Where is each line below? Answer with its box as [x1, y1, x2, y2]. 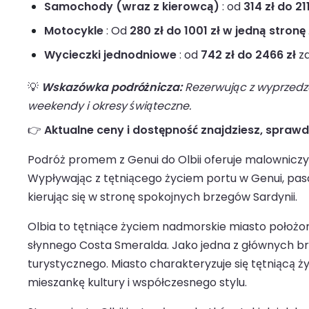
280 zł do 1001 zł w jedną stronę [130, 23, 306, 39]
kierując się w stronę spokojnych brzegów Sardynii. [28, 189, 297, 206]
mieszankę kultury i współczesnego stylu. [28, 275, 247, 291]
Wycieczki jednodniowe [44, 47, 177, 63]
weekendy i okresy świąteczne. [28, 98, 191, 114]
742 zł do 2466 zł [201, 47, 296, 63]
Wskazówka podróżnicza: [41, 79, 182, 96]
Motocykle [44, 23, 103, 39]
